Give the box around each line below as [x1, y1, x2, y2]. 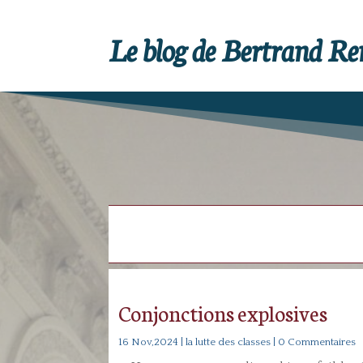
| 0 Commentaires [271, 335, 357, 348]
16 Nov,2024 [118, 335, 179, 348]
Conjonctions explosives [118, 297, 328, 327]
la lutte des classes [186, 335, 271, 348]
